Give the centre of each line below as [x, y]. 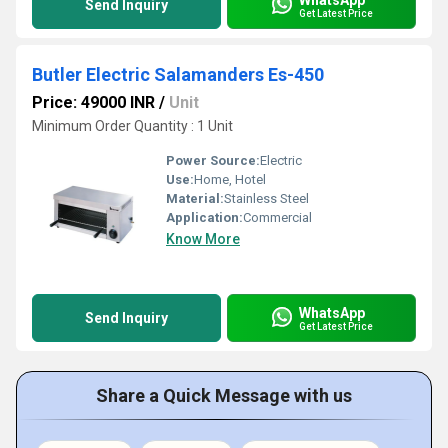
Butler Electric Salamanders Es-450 [178, 74]
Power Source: [213, 160]
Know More [203, 239]
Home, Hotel [230, 179]
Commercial [277, 217]
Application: [204, 217]
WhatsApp [332, 312]
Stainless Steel [266, 198]
